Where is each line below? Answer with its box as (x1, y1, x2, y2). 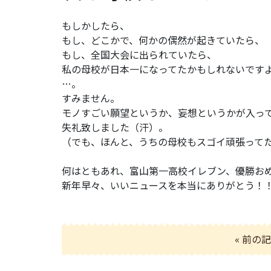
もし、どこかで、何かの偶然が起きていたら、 (62, 32, 264, 47)
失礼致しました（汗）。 (62, 119, 168, 134)
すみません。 (62, 90, 120, 105)
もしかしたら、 (62, 18, 129, 33)
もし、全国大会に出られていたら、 (62, 47, 217, 62)
